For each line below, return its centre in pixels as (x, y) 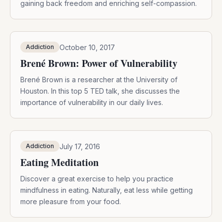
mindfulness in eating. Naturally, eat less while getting (107, 190)
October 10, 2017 (87, 47)
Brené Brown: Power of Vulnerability (99, 63)
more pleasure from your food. (71, 202)
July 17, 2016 (80, 146)
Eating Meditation (59, 163)
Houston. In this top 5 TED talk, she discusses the (100, 91)
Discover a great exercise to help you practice (97, 179)
